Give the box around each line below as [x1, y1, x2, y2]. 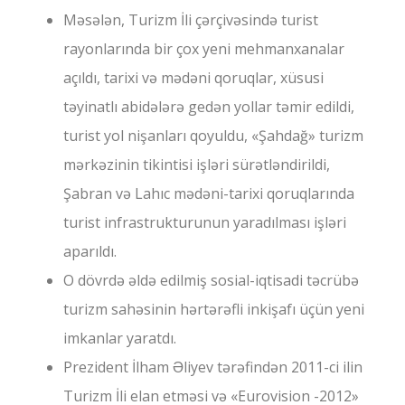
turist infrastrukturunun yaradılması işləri [63, 212, 346, 233]
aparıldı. [63, 241, 117, 262]
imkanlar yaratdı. [63, 328, 176, 349]
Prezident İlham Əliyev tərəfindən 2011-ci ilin [63, 357, 363, 378]
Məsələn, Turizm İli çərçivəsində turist [63, 10, 318, 31]
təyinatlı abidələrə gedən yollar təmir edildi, [63, 97, 354, 118]
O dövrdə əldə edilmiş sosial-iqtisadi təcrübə [63, 270, 359, 291]
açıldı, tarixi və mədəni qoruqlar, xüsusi [63, 68, 324, 89]
